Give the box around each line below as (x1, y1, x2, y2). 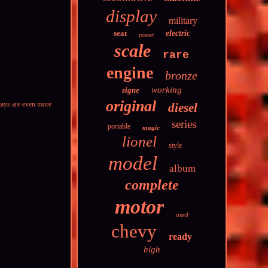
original (106, 98, 157, 115)
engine (106, 63, 153, 82)
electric (165, 29, 190, 38)
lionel (121, 133, 157, 150)
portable (107, 122, 130, 130)
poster (138, 32, 154, 38)
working (151, 85, 182, 95)
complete (124, 177, 179, 193)
